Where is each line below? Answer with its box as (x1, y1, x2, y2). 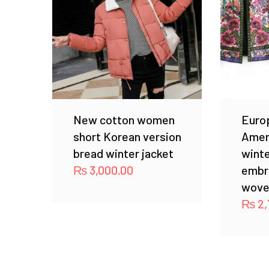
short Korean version (73, 128, 181, 144)
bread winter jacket (73, 145, 174, 160)
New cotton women (73, 112, 175, 127)
